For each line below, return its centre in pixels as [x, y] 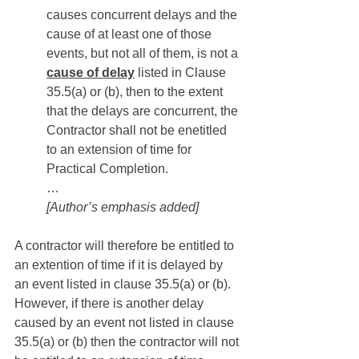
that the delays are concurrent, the [144, 111]
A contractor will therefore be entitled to [126, 246]
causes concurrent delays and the [143, 15]
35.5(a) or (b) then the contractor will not [128, 342]
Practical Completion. [107, 169]
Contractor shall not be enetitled [138, 130]
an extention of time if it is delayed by [120, 265]
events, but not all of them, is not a [144, 53]
